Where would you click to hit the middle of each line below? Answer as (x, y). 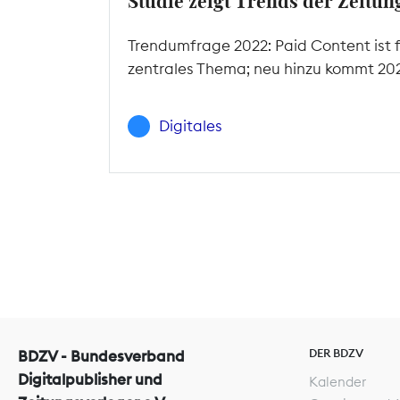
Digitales (191, 126)
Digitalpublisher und (90, 379)
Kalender (337, 381)
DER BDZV (336, 352)
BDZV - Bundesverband (101, 356)
